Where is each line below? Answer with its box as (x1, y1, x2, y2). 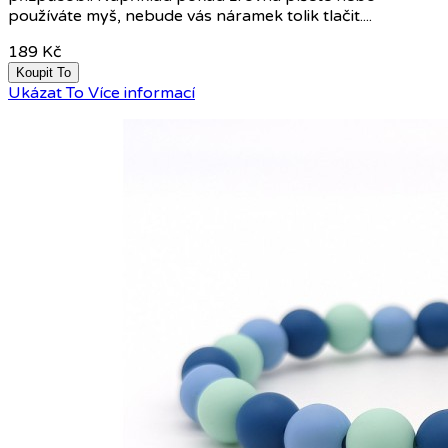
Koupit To (16, 64, 71, 80)
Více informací (88, 82, 195, 103)
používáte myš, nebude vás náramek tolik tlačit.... (8, 5, 372, 26)
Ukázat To (8, 82, 84, 103)
